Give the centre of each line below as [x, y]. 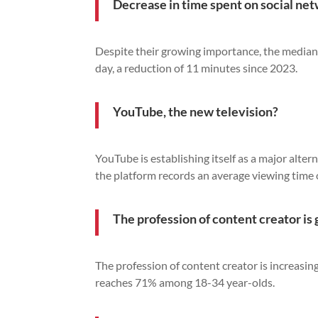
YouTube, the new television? [196, 111]
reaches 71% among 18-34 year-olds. [185, 282]
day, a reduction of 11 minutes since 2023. [197, 67]
